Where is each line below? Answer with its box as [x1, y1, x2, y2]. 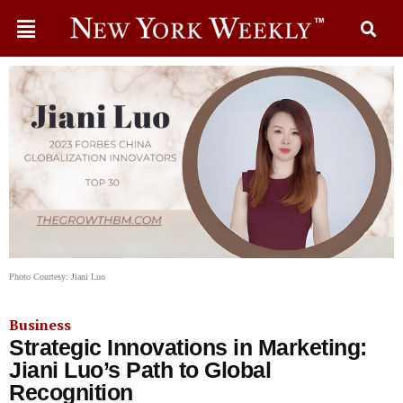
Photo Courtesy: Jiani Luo [9, 272, 105, 282]
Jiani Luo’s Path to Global [9, 357, 271, 382]
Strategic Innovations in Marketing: [9, 335, 367, 360]
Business [9, 315, 71, 335]
